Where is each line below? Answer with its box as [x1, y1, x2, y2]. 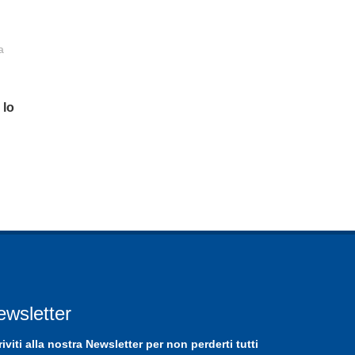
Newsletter [86, 338, 143, 351]
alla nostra [22, 338, 86, 351]
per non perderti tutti [143, 338, 258, 351]
